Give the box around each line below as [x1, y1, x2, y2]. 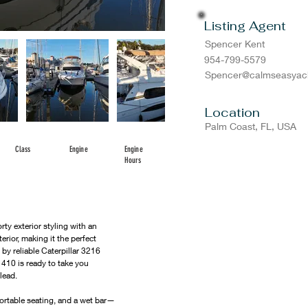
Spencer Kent [205, 38, 265, 49]
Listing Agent [204, 18, 286, 34]
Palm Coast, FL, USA [205, 120, 296, 132]
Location [205, 104, 260, 120]
